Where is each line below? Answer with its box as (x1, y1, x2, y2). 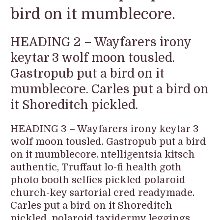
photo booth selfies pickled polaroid (10, 174, 186, 186)
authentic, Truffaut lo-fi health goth (10, 162, 182, 173)
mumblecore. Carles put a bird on (10, 82, 209, 97)
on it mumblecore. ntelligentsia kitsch (10, 149, 195, 161)
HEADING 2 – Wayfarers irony (10, 35, 192, 50)
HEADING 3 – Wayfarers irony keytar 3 (10, 123, 199, 135)
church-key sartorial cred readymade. (10, 187, 195, 199)
